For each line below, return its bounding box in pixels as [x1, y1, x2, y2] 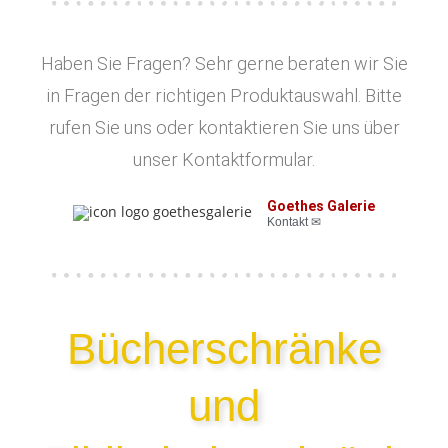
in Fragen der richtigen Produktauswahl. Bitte [46, 85, 402, 107]
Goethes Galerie [267, 198, 375, 215]
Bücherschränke [66, 324, 382, 374]
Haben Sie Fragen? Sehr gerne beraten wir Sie [40, 53, 408, 75]
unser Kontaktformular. [133, 149, 315, 171]
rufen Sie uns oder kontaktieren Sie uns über [48, 117, 400, 139]
